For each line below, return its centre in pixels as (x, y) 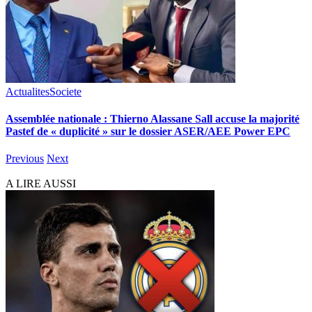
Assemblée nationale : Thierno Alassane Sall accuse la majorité (153, 119)
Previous (25, 159)
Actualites (28, 91)
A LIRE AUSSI (41, 184)
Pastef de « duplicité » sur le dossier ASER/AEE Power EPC (148, 132)
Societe (65, 91)
